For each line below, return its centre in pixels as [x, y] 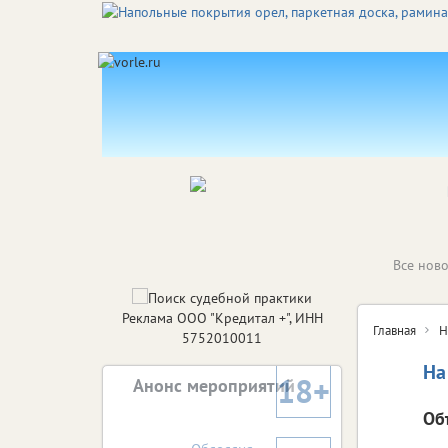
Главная [394, 330]
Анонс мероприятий [214, 385]
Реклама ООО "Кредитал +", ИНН [222, 318]
